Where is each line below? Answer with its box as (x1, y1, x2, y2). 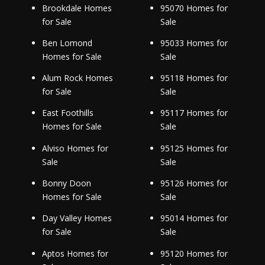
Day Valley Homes (41, 212, 112, 224)
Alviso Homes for (41, 142, 108, 154)
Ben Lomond (41, 37, 92, 49)
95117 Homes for (160, 107, 228, 119)
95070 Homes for (160, 2, 228, 14)
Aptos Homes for (41, 247, 108, 259)
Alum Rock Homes (41, 72, 113, 84)
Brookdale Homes (41, 2, 112, 14)
